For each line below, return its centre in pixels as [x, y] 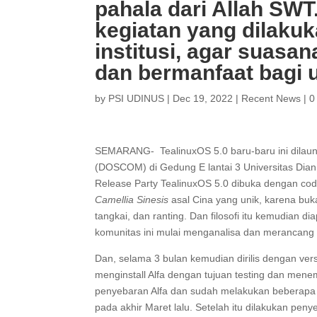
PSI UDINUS [137, 98]
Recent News [271, 98]
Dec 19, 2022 [203, 98]
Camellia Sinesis [132, 200]
